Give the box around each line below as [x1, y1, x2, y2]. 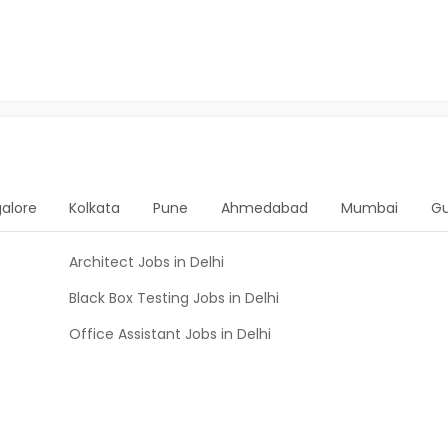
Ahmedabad [221, 198, 309, 218]
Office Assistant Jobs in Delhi [69, 324, 271, 344]
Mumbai [341, 198, 398, 218]
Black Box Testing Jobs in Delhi [69, 288, 279, 308]
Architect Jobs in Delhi [69, 252, 224, 272]
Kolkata [69, 198, 121, 218]
